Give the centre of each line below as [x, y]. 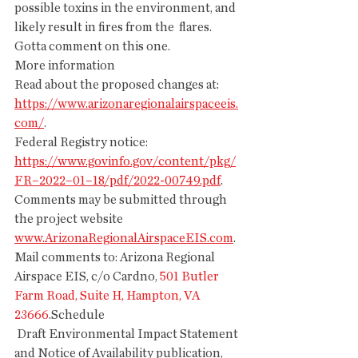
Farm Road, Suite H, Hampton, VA [108, 296]
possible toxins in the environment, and [126, 8]
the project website [70, 219]
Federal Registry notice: [82, 142]
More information [65, 66]
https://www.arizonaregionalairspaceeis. [126, 104]
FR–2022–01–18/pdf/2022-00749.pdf [117, 181]
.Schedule [77, 315]
